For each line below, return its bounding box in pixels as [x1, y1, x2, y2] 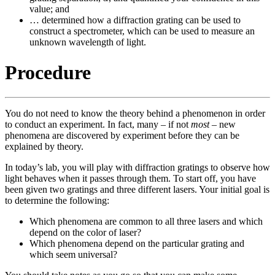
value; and [29, 4, 69, 15]
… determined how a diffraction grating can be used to [29, 15, 241, 26]
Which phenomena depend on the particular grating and [29, 238, 244, 249]
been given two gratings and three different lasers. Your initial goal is [5, 184, 269, 195]
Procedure [5, 61, 91, 83]
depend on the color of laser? [29, 227, 141, 238]
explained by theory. [5, 141, 83, 152]
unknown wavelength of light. [29, 37, 146, 48]
